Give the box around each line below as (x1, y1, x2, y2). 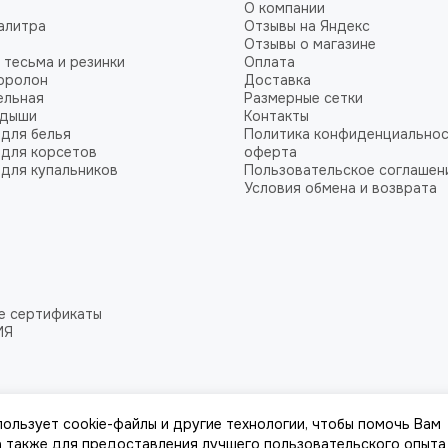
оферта (244, 143, 297, 161)
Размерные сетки (244, 89, 363, 107)
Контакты (244, 107, 309, 125)
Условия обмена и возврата (244, 179, 437, 197)
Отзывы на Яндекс (244, 17, 370, 35)
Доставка (244, 71, 311, 89)
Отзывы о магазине (244, 35, 376, 53)
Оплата (244, 53, 295, 71)
